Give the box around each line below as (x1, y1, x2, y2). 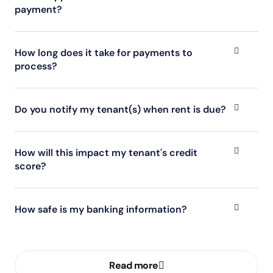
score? (15, 160, 46, 173)
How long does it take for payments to (15, 46, 193, 60)
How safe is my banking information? (15, 203, 187, 216)
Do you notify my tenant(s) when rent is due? (15, 103, 226, 116)
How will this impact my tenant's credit (15, 146, 197, 160)
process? (15, 60, 57, 73)
